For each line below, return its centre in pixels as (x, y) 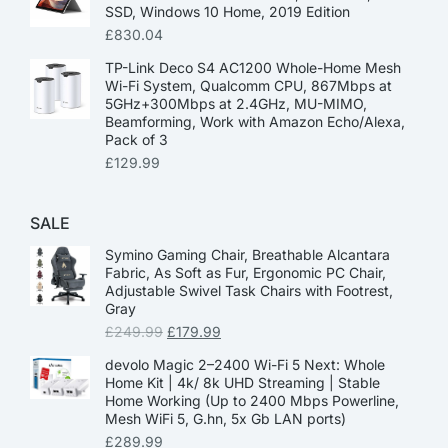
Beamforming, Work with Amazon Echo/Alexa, (255, 122)
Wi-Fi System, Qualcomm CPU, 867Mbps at (248, 86)
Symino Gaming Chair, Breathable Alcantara (247, 255)
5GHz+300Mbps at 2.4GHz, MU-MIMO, (236, 104)
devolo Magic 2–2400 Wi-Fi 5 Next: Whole (245, 365)
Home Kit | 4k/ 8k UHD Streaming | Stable (242, 383)
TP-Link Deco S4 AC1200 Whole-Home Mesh (253, 68)
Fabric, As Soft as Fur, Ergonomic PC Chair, (245, 273)
